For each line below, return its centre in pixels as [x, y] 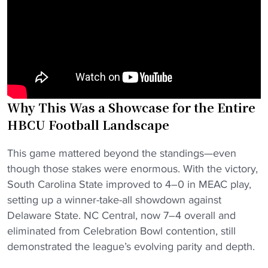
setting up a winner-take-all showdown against [114, 200]
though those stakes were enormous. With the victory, [133, 168]
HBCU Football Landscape [88, 124]
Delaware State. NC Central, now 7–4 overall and [121, 215]
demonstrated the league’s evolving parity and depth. [131, 246]
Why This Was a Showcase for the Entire [131, 107]
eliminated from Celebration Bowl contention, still [121, 231]
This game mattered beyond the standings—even [122, 153]
